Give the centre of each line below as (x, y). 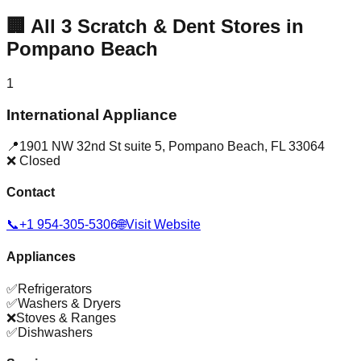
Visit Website (163, 225)
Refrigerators (55, 288)
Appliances (41, 257)
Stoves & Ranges (66, 317)
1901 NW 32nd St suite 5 (91, 146)
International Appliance (92, 114)
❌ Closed (33, 160)
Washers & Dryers (69, 303)
